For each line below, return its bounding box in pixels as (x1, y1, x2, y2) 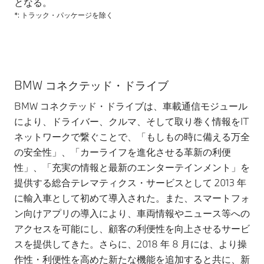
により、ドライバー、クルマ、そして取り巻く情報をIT (14, 115, 249, 128)
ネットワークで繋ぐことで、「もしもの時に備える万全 (14, 130, 250, 143)
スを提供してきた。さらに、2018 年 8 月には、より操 (14, 237, 247, 250)
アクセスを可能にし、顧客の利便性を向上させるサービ (14, 222, 250, 235)
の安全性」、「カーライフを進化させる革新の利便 (14, 146, 231, 159)
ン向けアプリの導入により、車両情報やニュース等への (14, 207, 250, 220)
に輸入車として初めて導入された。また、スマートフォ (14, 192, 250, 204)
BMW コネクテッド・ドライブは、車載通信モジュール (14, 100, 247, 113)
